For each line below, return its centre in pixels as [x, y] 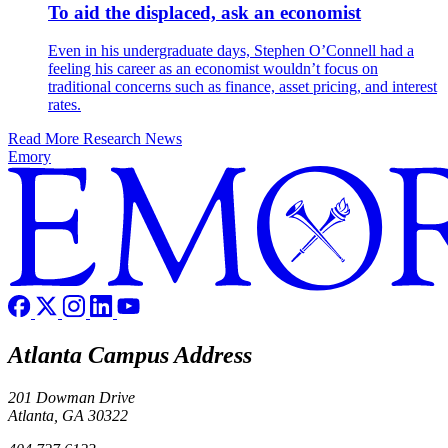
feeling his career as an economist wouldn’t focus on [213, 69]
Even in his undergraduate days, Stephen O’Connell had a [231, 51]
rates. [64, 105]
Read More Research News [95, 139]
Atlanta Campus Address [130, 355]
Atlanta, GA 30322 [68, 416]
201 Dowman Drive [71, 398]
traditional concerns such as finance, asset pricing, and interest [242, 87]
